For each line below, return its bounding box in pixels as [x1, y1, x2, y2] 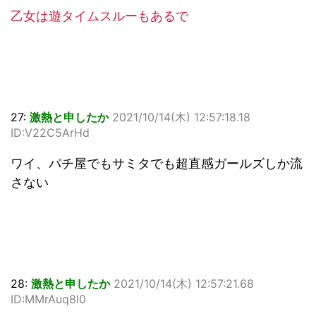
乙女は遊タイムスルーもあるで [11, 8, 188, 24]
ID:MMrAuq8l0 [11, 292, 86, 307]
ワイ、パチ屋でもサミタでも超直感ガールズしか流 [11, 156, 303, 171]
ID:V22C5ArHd [11, 126, 90, 140]
